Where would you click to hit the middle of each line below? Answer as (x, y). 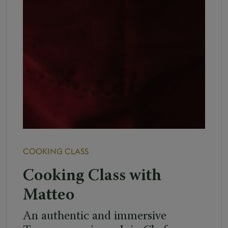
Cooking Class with (92, 176)
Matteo (49, 195)
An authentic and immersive (95, 216)
